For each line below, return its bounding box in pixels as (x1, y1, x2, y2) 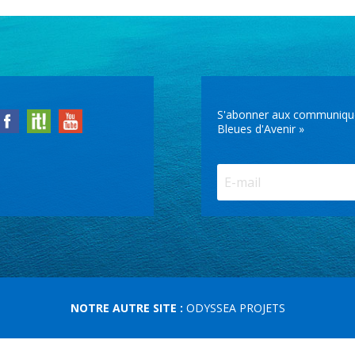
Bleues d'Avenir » (216, 121, 304, 137)
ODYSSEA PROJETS (185, 300, 285, 316)
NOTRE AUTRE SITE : (70, 300, 186, 316)
